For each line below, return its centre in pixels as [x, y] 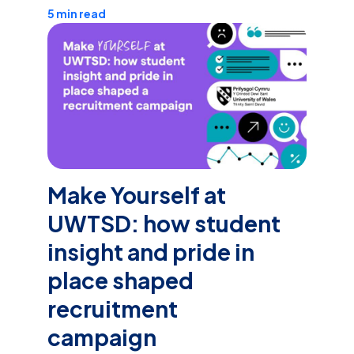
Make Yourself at [137, 194]
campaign [102, 337]
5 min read [77, 14]
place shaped [121, 280]
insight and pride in [151, 251]
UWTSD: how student [164, 223]
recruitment [113, 308]
